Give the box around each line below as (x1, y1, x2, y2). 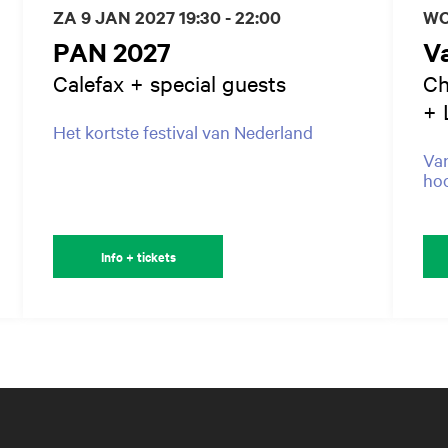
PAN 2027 (53, 33, 172, 69)
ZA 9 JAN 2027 (53, 4, 180, 29)
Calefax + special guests (53, 68, 287, 97)
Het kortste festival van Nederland (53, 119, 314, 143)
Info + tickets (100, 246, 176, 266)
